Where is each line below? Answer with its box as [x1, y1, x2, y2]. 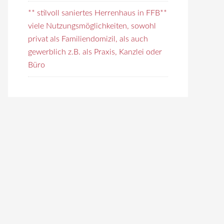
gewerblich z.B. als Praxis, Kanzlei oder [28, 48, 162, 56]
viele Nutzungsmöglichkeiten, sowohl [28, 22, 156, 30]
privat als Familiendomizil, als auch [28, 35, 148, 43]
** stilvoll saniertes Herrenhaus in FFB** [28, 9, 167, 17]
